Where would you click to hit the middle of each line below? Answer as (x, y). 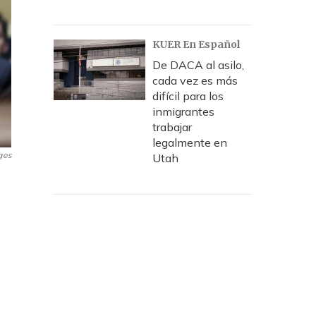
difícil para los (188, 96)
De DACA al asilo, (198, 65)
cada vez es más (195, 80)
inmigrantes (183, 111)
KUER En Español (196, 44)
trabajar (172, 127)
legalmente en (190, 142)
